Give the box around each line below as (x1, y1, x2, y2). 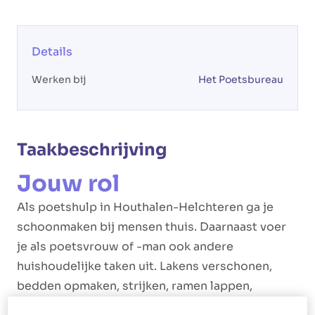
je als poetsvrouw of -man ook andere (17, 239, 233, 254)
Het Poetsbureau (198, 73, 283, 86)
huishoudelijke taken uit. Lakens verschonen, (17, 259, 272, 274)
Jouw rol (17, 169, 120, 198)
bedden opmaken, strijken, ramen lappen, (17, 278, 252, 293)
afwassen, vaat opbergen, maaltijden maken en (17, 298, 283, 313)
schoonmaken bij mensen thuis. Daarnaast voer (17, 219, 286, 234)
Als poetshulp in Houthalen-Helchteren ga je (17, 200, 274, 214)
